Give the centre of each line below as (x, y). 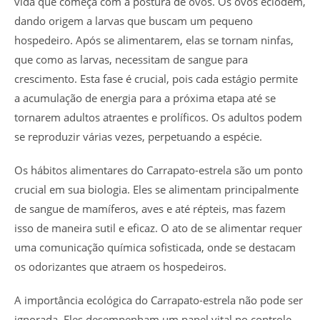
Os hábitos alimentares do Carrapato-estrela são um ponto (159, 170)
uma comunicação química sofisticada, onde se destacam (155, 247)
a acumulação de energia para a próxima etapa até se (145, 97)
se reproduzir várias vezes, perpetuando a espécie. (138, 136)
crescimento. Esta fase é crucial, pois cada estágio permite (156, 78)
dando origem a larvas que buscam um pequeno (134, 20)
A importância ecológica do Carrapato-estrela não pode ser (159, 300)
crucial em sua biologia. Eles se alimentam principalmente (156, 189)
